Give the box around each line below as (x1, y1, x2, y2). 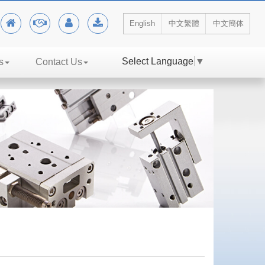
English (130, 19, 156, 28)
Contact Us (35, 57, 82, 67)
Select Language (122, 56, 193, 66)
